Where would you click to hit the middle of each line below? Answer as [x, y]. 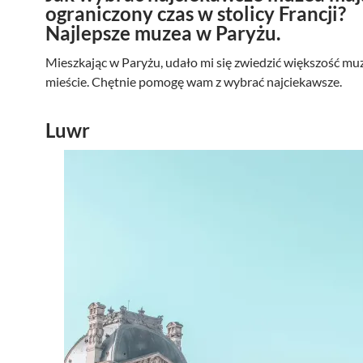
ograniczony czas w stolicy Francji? [196, 13]
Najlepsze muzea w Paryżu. [163, 33]
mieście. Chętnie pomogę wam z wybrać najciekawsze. [194, 81]
